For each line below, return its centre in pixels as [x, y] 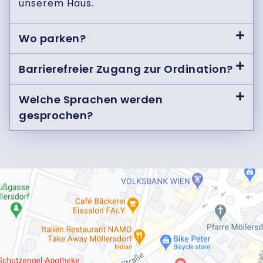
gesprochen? [56, 115]
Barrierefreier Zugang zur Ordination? [126, 69]
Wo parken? [52, 38]
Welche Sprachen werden [91, 99]
